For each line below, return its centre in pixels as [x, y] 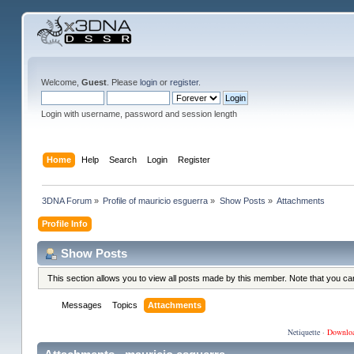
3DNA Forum [67, 200]
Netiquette [303, 332]
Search [123, 159]
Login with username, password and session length [139, 114]
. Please [123, 82]
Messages [82, 305]
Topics [125, 305]
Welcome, [61, 82]
